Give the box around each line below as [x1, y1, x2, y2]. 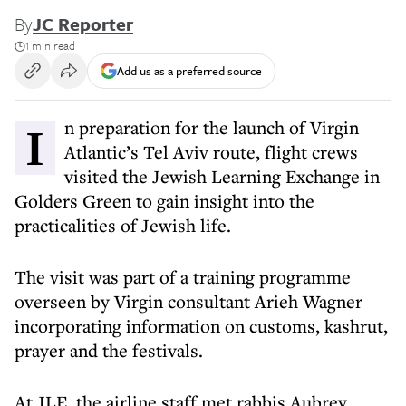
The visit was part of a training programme [14, 265, 351, 289]
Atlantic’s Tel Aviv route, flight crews [64, 140, 358, 164]
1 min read [25, 36, 75, 54]
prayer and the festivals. [14, 338, 203, 362]
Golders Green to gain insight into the [14, 188, 314, 213]
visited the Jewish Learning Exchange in [64, 164, 380, 188]
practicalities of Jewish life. [14, 213, 231, 237]
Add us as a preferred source [117, 61, 262, 80]
